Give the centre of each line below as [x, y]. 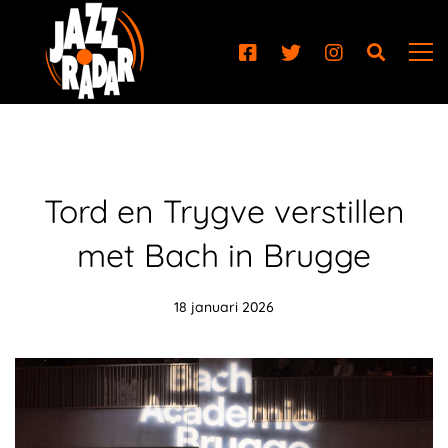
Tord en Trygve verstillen [224, 211]
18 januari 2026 [224, 307]
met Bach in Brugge [224, 255]
